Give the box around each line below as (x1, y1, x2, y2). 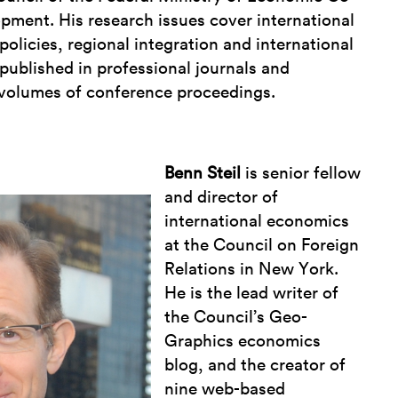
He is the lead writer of (164, 285, 339, 303)
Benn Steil (164, 165, 242, 183)
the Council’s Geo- (164, 309, 308, 327)
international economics (164, 213, 350, 231)
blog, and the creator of (164, 357, 346, 375)
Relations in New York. (164, 261, 339, 279)
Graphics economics (164, 333, 322, 351)
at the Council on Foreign (164, 237, 360, 255)
